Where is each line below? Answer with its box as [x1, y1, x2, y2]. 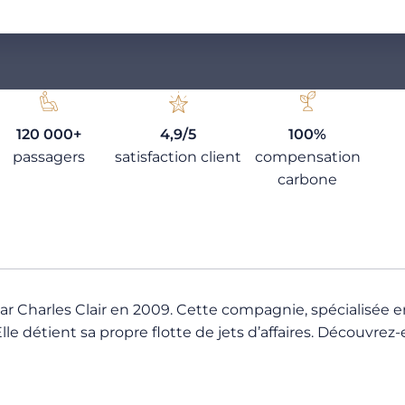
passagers [12, 148, 85, 165]
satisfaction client [114, 148, 241, 165]
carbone [278, 171, 338, 188]
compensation [254, 148, 361, 165]
